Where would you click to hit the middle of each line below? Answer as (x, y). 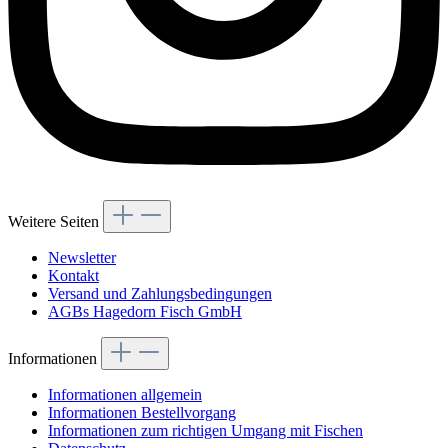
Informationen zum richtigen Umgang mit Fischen (205, 431)
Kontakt (73, 276)
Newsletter (82, 258)
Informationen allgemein (125, 395)
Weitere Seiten (55, 222)
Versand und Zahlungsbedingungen (160, 294)
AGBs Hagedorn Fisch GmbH (145, 312)
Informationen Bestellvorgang (142, 413)
